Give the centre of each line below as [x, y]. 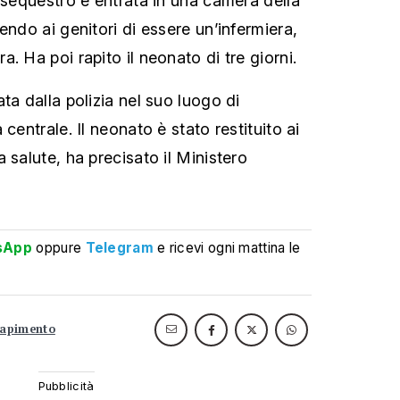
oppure [59, 247]
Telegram [119, 247]
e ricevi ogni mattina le [229, 247]
